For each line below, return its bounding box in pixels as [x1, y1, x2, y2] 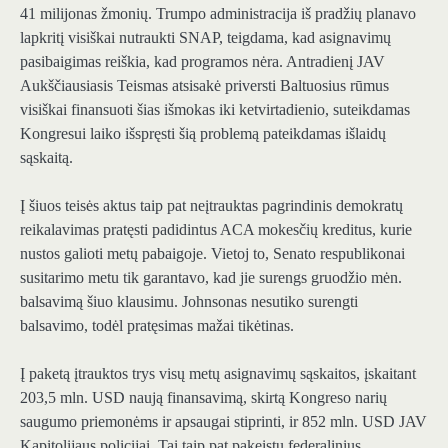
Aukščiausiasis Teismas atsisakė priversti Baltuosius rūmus [20, 77, 389, 94]
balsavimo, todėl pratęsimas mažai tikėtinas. [20, 317, 294, 335]
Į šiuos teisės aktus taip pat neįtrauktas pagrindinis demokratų [20, 197, 403, 215]
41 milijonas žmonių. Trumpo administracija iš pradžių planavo [20, 5, 416, 22]
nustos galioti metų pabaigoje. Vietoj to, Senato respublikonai [20, 245, 405, 263]
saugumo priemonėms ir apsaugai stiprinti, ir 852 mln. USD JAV [20, 413, 427, 431]
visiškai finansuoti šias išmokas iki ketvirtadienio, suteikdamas [20, 101, 410, 118]
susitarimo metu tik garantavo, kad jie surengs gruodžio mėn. [20, 269, 402, 287]
